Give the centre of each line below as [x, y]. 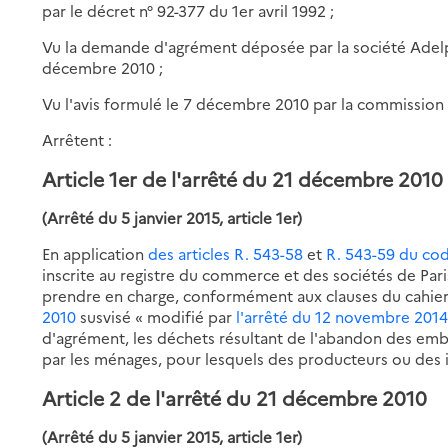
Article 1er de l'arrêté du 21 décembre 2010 [243, 178]
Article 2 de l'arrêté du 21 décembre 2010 [235, 397]
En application [95, 253]
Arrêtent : [77, 139]
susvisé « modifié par [156, 316]
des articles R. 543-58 [226, 253]
